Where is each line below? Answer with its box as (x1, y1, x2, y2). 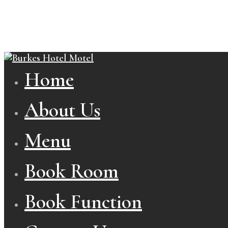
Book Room (24, 159, 119, 183)
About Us (24, 98, 100, 122)
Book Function (24, 189, 142, 214)
